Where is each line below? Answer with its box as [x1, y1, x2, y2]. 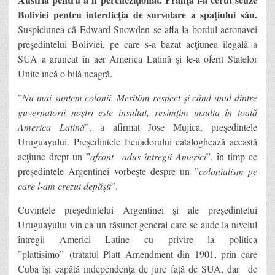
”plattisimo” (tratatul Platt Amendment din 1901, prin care [18, 247, 257, 260]
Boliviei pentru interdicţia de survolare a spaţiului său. [18, 7, 257, 21]
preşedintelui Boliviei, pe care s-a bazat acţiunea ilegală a [18, 37, 257, 50]
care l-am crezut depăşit [18, 179, 111, 192]
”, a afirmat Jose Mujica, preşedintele [84, 120, 258, 133]
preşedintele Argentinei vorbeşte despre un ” [18, 164, 199, 177]
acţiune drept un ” [18, 149, 91, 163]
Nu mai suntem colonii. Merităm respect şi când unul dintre [22, 90, 257, 104]
